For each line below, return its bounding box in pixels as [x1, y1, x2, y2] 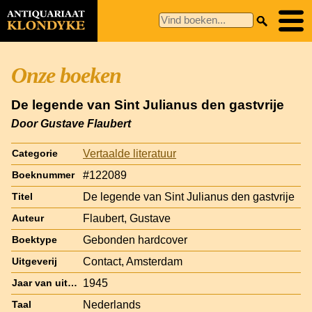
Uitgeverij [12, 256, 57, 267]
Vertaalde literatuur [83, 147, 176, 159]
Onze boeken [11, 63, 121, 88]
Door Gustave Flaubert [11, 117, 131, 130]
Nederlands [83, 298, 141, 311]
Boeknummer [12, 169, 75, 180]
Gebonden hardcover [83, 233, 187, 246]
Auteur [12, 212, 44, 224]
